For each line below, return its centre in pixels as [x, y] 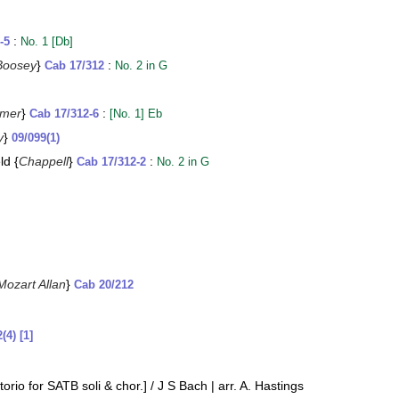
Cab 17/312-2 [111, 162]
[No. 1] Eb [136, 114]
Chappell [44, 161]
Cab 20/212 [104, 285]
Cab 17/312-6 [64, 114]
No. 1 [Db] [47, 42]
